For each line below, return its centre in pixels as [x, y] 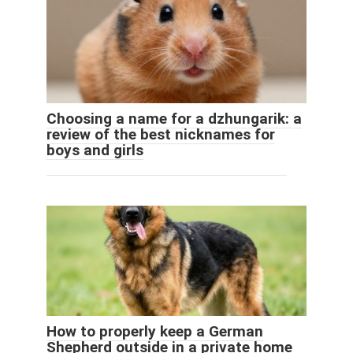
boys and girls [95, 150]
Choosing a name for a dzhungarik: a [174, 119]
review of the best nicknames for [161, 135]
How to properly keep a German [155, 332]
